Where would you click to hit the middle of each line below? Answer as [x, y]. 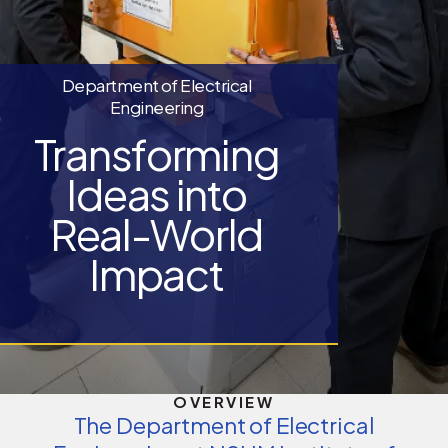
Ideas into [156, 194]
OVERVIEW [224, 402]
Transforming [156, 154]
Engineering [156, 107]
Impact [156, 274]
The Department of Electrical [224, 425]
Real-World [156, 234]
